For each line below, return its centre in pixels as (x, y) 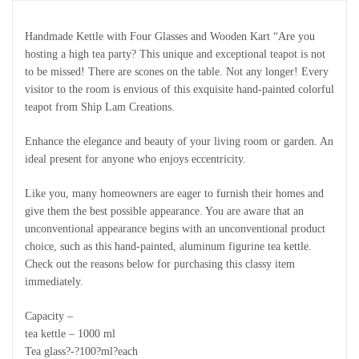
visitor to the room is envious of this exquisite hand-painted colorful (179, 89)
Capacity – (49, 316)
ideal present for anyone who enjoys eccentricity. (135, 159)
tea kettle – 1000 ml (70, 333)
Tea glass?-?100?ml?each (81, 351)
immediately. (54, 281)
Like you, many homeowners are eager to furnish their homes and (174, 193)
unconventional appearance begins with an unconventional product (175, 228)
